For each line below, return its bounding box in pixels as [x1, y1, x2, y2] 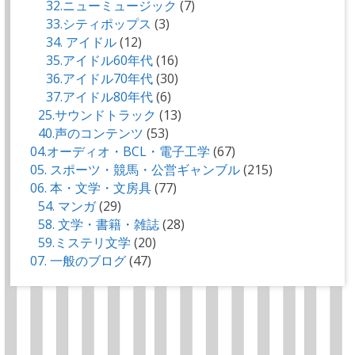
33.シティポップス [46, 14, 152, 32]
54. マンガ [38, 197, 97, 215]
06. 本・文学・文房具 [30, 178, 152, 197]
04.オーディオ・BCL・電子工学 [30, 142, 211, 160]
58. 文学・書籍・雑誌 [38, 215, 160, 233]
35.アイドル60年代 [46, 51, 154, 69]
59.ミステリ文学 [38, 233, 132, 251]
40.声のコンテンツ [38, 124, 144, 142]
